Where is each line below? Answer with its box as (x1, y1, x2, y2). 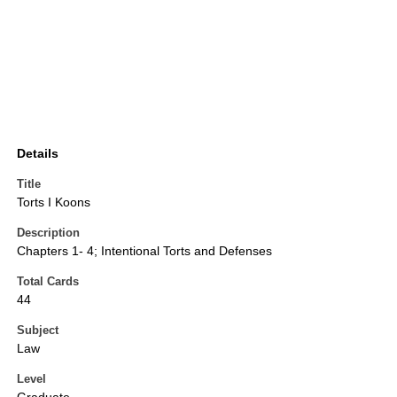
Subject (17, 323, 58, 338)
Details (17, 146, 58, 161)
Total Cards (17, 275, 79, 289)
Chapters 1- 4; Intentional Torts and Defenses (17, 244, 272, 259)
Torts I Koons (17, 195, 90, 210)
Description (17, 226, 80, 240)
